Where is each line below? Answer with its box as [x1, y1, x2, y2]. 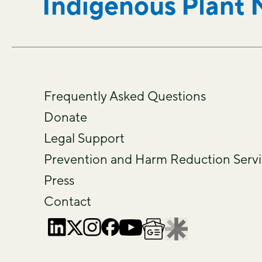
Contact [44, 194, 91, 209]
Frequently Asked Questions [44, 88, 206, 104]
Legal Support [44, 130, 125, 146]
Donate [44, 109, 87, 125]
